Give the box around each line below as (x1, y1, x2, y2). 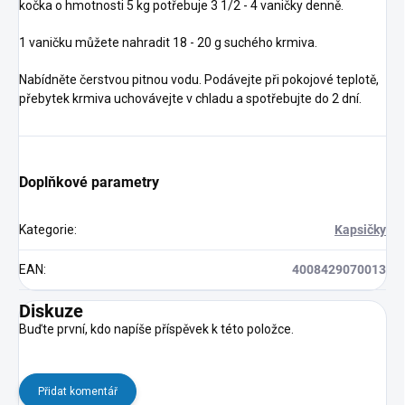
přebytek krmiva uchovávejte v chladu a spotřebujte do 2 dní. (19, 90, 364, 106)
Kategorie (19, 221, 74, 237)
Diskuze (19, 299, 83, 322)
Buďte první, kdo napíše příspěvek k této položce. (19, 321, 294, 336)
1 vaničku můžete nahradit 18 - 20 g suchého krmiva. (19, 34, 317, 50)
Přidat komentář (38, 384, 118, 398)
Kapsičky (334, 221, 386, 237)
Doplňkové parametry (19, 173, 159, 191)
